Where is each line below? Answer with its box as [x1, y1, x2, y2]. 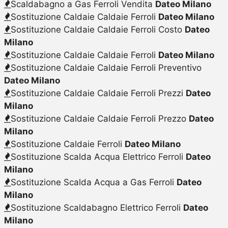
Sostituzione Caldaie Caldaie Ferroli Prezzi [10, 88, 186, 98]
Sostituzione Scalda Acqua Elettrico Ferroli [10, 151, 186, 162]
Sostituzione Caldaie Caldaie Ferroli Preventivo [10, 62, 202, 73]
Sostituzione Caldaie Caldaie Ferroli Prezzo [10, 113, 189, 124]
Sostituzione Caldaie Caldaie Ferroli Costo [10, 24, 185, 35]
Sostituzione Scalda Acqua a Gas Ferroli [10, 177, 177, 187]
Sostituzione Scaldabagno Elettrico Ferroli [10, 202, 183, 213]
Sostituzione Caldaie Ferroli [10, 138, 125, 149]
